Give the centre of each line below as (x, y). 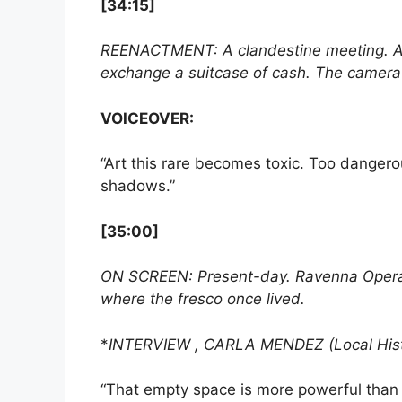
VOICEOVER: (147, 118)
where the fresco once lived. (203, 299)
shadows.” (138, 186)
